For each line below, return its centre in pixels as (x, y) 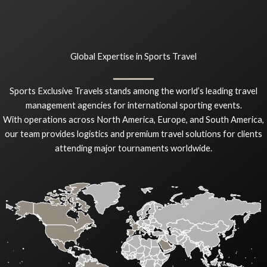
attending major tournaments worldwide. (133, 148)
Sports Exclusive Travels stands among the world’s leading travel (133, 91)
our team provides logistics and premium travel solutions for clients (133, 133)
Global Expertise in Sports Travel (133, 56)
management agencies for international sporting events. (133, 105)
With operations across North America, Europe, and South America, (133, 119)
